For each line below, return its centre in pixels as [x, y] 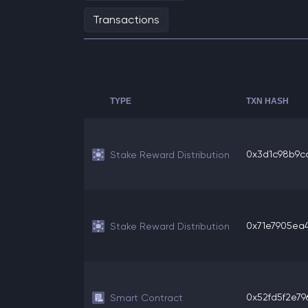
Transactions [126, 20]
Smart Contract [146, 298]
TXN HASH [267, 101]
